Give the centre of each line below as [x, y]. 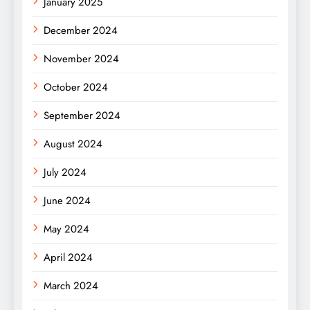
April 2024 [68, 257]
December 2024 [81, 30]
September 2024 [82, 115]
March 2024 [71, 285]
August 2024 [73, 144]
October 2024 [76, 87]
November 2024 [81, 58]
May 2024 [66, 229]
